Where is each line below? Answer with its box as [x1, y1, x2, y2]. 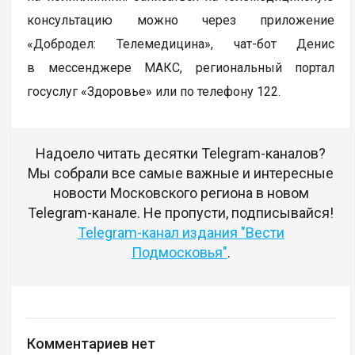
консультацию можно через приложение [27, 12, 335, 28]
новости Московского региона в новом [52, 184, 309, 201]
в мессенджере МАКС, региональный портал [27, 59, 335, 75]
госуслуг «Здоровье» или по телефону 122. [27, 83, 281, 99]
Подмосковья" [131, 243, 227, 261]
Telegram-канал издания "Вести [77, 223, 284, 241]
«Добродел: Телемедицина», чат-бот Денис [27, 36, 335, 52]
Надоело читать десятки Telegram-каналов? [36, 144, 326, 162]
